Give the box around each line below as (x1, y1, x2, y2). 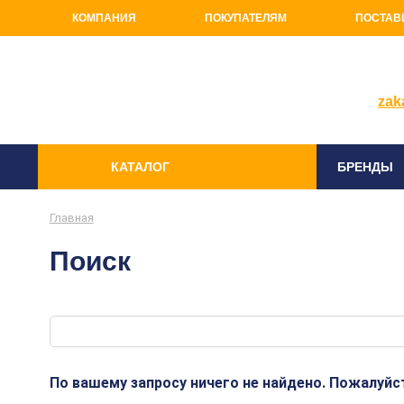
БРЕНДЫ (337, 160, 393, 174)
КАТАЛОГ (111, 160, 170, 174)
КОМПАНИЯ (72, 12, 136, 24)
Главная (49, 211, 94, 225)
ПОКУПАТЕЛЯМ (205, 12, 287, 24)
